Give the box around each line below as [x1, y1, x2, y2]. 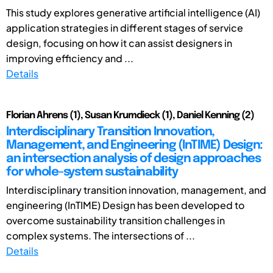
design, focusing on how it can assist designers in [6, 36, 232, 49]
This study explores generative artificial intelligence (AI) [6, 5, 260, 19]
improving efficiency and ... [6, 51, 133, 65]
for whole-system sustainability [6, 165, 178, 179]
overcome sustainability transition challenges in [6, 213, 225, 227]
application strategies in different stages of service [6, 21, 243, 34]
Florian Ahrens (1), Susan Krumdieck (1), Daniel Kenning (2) [6, 110, 254, 121]
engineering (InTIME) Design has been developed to [6, 198, 244, 211]
